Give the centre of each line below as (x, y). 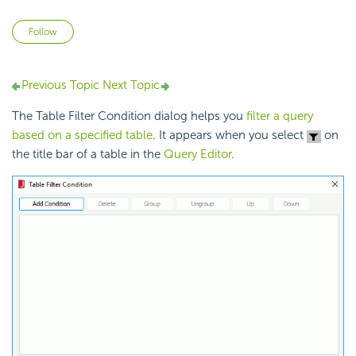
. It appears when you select (230, 135)
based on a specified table (82, 135)
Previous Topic (60, 85)
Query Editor (197, 155)
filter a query (280, 116)
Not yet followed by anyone (148, 29)
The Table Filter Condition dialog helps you (129, 116)
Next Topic (130, 85)
